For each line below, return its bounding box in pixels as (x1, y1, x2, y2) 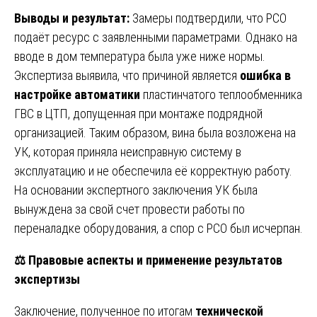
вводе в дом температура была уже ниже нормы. (14, 48, 265, 64)
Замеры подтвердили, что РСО (129, 10, 287, 25)
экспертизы (14, 271, 80, 287)
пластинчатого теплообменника (140, 86, 302, 102)
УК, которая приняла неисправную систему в (14, 144, 241, 159)
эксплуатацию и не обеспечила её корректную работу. (14, 163, 292, 178)
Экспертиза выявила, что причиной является (14, 67, 240, 83)
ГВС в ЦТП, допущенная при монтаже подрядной (14, 105, 263, 121)
